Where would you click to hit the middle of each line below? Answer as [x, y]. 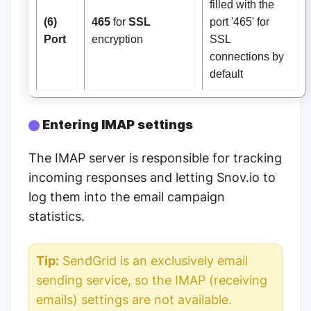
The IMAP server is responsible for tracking [155, 158]
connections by [247, 57]
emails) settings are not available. [134, 300]
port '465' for [239, 22]
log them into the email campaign [127, 197]
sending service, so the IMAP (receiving [152, 280]
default [226, 74]
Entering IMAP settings [116, 125]
